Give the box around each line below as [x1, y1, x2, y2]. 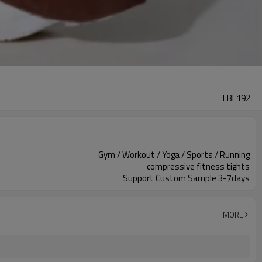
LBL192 [223, 91, 250, 105]
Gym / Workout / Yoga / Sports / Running [98, 148, 250, 161]
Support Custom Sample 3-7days [123, 171, 250, 185]
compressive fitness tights [147, 160, 250, 173]
